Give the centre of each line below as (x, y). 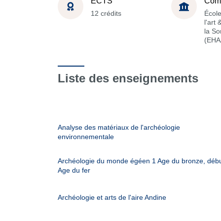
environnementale (86, 137)
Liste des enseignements (128, 78)
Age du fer (74, 170)
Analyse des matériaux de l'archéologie (119, 127)
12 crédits (106, 13)
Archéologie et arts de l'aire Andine (112, 197)
